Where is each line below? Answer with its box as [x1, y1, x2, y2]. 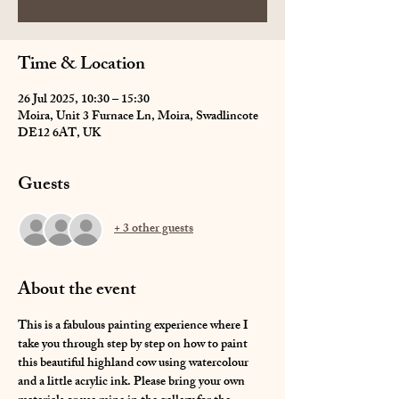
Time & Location [18, 49, 145, 81]
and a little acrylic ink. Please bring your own [18, 370, 248, 394]
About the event [18, 274, 136, 306]
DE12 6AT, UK [18, 122, 101, 145]
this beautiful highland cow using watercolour [18, 352, 251, 375]
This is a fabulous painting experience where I [18, 314, 250, 338]
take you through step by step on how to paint [18, 333, 250, 356]
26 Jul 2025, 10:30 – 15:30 [18, 88, 150, 111]
